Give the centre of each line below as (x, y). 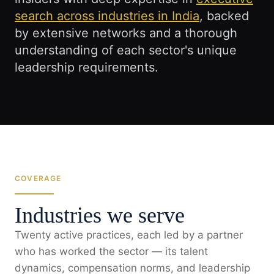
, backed (224, 16)
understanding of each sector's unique (126, 50)
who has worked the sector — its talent (111, 251)
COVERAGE (38, 178)
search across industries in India (107, 16)
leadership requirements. (87, 67)
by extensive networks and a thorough (126, 33)
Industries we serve (100, 215)
